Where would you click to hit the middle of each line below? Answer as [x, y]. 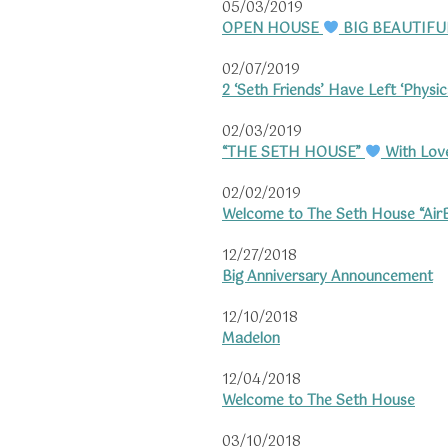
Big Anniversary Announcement [327, 277]
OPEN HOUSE [272, 29]
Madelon [251, 339]
